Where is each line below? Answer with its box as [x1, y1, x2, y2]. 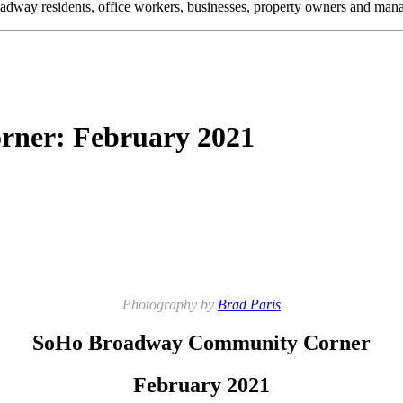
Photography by [122, 297, 218, 313]
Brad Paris [218, 297, 281, 313]
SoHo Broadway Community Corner [32, 331, 371, 355]
